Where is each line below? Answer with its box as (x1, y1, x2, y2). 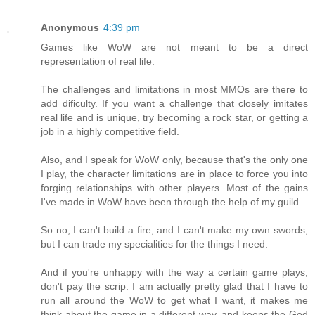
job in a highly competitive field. (41, 126, 179, 138)
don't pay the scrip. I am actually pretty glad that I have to (41, 281, 308, 292)
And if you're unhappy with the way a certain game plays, (41, 266, 308, 278)
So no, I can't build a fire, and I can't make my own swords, (41, 224, 308, 236)
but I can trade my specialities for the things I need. (41, 238, 268, 250)
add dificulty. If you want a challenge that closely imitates (41, 98, 308, 110)
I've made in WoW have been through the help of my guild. (41, 196, 302, 208)
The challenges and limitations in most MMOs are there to (41, 84, 308, 96)
